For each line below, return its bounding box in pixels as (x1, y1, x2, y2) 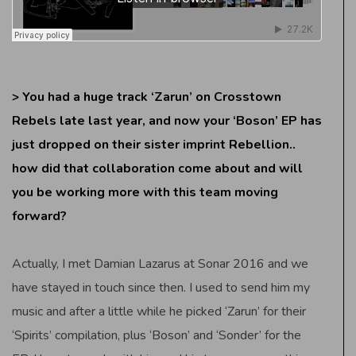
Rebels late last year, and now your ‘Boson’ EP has (12, 111, 322, 130)
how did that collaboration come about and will (12, 159, 303, 177)
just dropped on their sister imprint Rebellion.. (12, 135, 296, 153)
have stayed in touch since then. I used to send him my (12, 278, 310, 296)
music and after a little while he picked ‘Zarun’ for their (12, 302, 306, 320)
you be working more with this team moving (12, 183, 278, 201)
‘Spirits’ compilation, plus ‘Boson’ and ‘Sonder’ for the (12, 326, 301, 344)
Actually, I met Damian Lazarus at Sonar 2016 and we (12, 254, 308, 273)
